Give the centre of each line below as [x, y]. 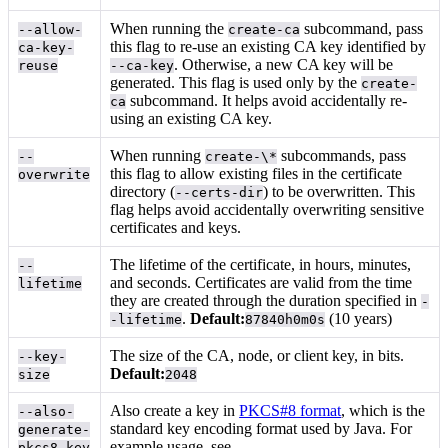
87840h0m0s [285, 320]
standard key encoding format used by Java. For [261, 429]
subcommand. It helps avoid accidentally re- [267, 101]
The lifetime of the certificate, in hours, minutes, [261, 265]
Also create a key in [175, 411]
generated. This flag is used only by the [236, 83]
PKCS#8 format [290, 411]
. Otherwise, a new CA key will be [284, 65]
